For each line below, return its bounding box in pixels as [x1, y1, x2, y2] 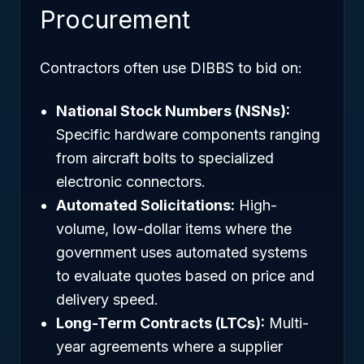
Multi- [265, 314, 309, 331]
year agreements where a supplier [56, 338, 283, 355]
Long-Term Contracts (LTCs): [56, 314, 265, 331]
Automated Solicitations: [56, 197, 235, 214]
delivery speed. [56, 291, 158, 308]
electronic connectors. [56, 173, 206, 190]
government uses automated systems [56, 244, 307, 261]
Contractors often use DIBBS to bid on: [40, 59, 302, 76]
